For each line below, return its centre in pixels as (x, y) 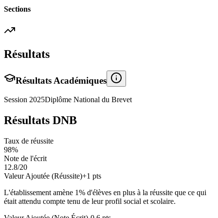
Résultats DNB (40, 120)
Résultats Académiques (61, 80)
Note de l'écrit (25, 159)
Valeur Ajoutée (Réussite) (43, 176)
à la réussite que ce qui (171, 193)
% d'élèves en (101, 193)
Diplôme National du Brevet (88, 100)
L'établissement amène (39, 193)
